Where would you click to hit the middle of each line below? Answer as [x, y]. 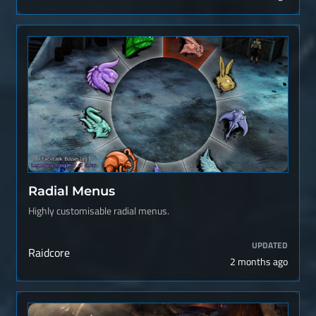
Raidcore [49, 253]
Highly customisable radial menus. [99, 211]
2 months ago [259, 261]
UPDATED [270, 245]
